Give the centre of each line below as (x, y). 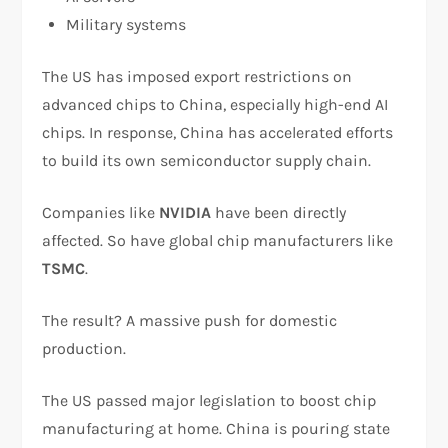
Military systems (126, 25)
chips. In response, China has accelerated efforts (218, 133)
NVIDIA (185, 213)
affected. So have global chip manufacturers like (218, 241)
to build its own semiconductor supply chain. (207, 161)
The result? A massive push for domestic (190, 321)
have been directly (279, 213)
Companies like (101, 213)
